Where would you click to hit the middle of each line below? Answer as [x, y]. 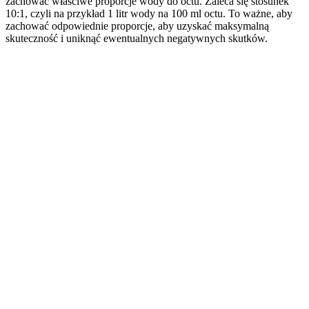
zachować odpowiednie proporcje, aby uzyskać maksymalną [137, 26]
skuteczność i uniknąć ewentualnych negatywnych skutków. [137, 39]
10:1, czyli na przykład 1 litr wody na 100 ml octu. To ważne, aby [149, 14]
